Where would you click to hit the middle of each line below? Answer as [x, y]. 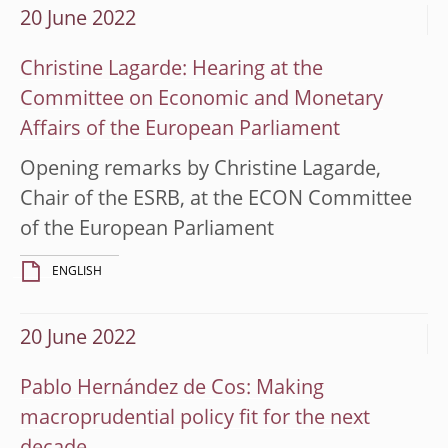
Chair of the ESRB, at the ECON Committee [216, 199]
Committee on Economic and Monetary [201, 99]
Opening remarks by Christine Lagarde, [200, 169]
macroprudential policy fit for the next [195, 418]
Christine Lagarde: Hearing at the [171, 69]
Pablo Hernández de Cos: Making [172, 388]
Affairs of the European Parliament [180, 129]
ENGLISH [77, 271]
